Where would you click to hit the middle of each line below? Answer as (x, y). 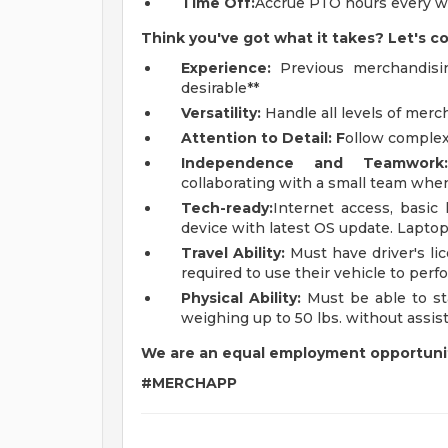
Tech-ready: (227, 208)
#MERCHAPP (189, 383)
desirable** (220, 88)
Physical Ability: (241, 298)
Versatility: (221, 113)
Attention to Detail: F (263, 138)
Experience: (226, 68)
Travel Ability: (233, 253)
